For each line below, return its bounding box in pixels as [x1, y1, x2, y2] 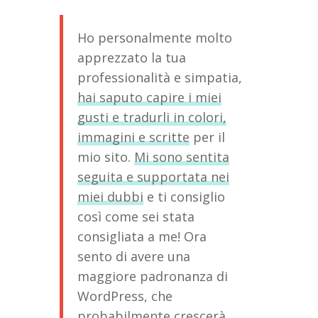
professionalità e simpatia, [77, 68, 242, 86]
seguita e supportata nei [77, 168, 229, 185]
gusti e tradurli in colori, [77, 108, 226, 126]
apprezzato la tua [77, 48, 186, 66]
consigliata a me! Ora [77, 227, 207, 245]
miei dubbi [77, 187, 143, 205]
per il [190, 128, 225, 146]
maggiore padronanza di [77, 267, 228, 285]
